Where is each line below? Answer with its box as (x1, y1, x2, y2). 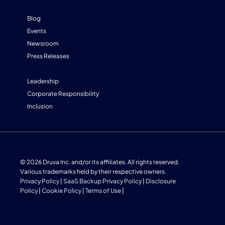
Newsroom (27, 39, 59, 47)
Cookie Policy (42, 186, 81, 194)
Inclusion (27, 102, 53, 110)
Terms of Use (85, 186, 121, 194)
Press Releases (27, 52, 69, 60)
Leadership (27, 77, 59, 85)
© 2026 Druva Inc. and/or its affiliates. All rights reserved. (20, 158, 179, 166)
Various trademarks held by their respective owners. (20, 167, 166, 175)
